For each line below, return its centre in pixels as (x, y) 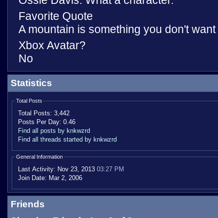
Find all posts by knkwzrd (54, 131)
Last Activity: (37, 169)
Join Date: (32, 178)
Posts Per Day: (40, 122)
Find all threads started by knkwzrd (67, 139)
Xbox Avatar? (52, 45)
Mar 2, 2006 (64, 178)
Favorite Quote (56, 16)
